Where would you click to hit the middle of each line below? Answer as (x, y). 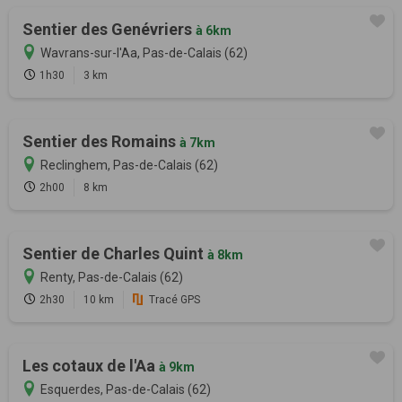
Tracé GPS (175, 300)
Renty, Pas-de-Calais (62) (112, 278)
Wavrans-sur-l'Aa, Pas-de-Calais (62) (144, 53)
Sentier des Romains (101, 142)
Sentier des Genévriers (109, 30)
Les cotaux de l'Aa (91, 366)
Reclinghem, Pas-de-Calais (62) (129, 166)
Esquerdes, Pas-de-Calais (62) (126, 390)
